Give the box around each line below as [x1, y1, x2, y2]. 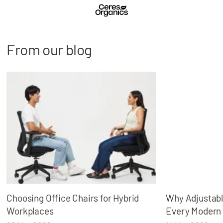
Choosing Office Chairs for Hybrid [6, 192, 139, 204]
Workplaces [6, 205, 54, 217]
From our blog [6, 40, 92, 58]
